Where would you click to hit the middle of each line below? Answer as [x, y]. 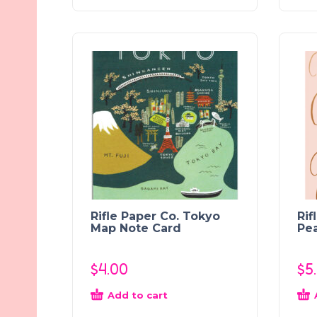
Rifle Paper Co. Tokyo [155, 216]
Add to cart [138, 295]
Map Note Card [136, 228]
